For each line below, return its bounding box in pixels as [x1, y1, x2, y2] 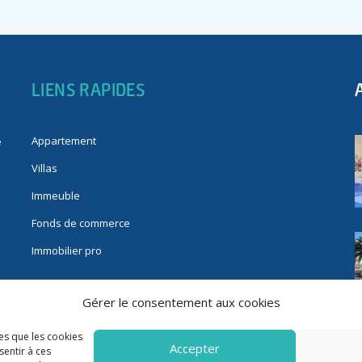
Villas [32, 161, 57, 176]
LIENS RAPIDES [32, 78, 145, 101]
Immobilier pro [32, 243, 102, 259]
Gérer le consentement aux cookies [82, 294, 280, 310]
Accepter [170, 339, 220, 356]
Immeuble [32, 188, 80, 204]
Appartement [32, 133, 96, 149]
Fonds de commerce [32, 216, 130, 231]
